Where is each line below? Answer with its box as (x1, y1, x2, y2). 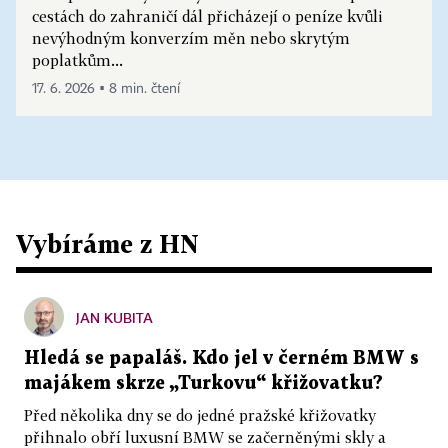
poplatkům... (32, 51, 123, 70)
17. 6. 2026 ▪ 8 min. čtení (32, 82, 180, 97)
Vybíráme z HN (16, 229, 199, 259)
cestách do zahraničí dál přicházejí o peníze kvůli (32, 7, 383, 26)
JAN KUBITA (76, 309, 153, 327)
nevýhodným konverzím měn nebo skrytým (32, 29, 350, 48)
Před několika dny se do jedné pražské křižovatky (24, 406, 376, 425)
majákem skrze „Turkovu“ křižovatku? (24, 375, 383, 393)
